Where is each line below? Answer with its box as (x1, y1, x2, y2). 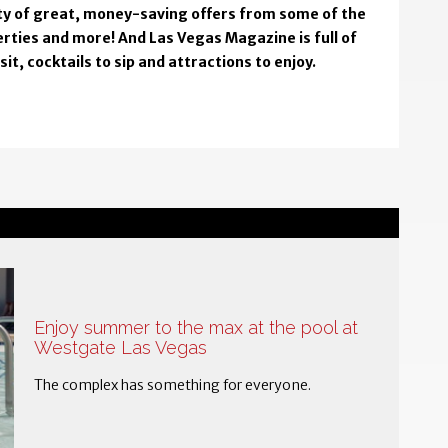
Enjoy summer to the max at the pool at (34, 317, 359, 339)
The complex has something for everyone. (34, 376, 312, 395)
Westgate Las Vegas (34, 337, 208, 359)
